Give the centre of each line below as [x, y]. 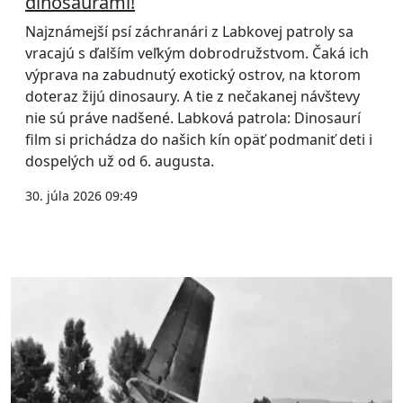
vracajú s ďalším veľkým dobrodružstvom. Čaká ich [197, 54]
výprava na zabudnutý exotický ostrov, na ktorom [193, 75]
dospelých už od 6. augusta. [120, 161]
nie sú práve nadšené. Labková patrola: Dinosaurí [193, 118]
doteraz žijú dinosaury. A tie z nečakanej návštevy [193, 97]
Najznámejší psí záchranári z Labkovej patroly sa [189, 32]
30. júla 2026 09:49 [81, 196]
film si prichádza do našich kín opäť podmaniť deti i [199, 140]
